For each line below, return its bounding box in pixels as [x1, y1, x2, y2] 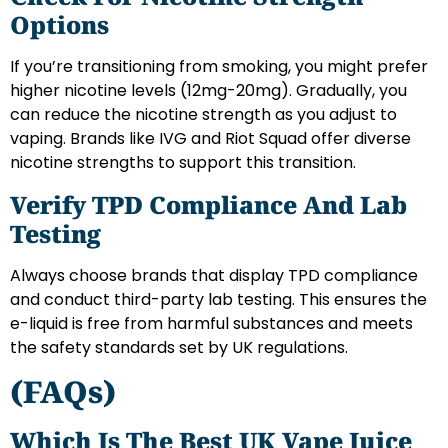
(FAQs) [10, 370, 116, 412]
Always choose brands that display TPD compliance [10, 263, 418, 287]
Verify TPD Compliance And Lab [10, 187, 407, 221]
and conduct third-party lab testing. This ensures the [10, 287, 427, 311]
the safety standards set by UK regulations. [10, 335, 348, 359]
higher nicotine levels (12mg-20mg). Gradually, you [10, 79, 407, 103]
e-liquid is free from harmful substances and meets [10, 311, 413, 335]
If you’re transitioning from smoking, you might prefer [10, 55, 428, 79]
